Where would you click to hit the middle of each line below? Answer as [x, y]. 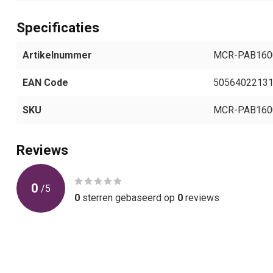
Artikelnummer [57, 55]
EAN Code [45, 83]
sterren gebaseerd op [129, 197]
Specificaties [58, 28]
